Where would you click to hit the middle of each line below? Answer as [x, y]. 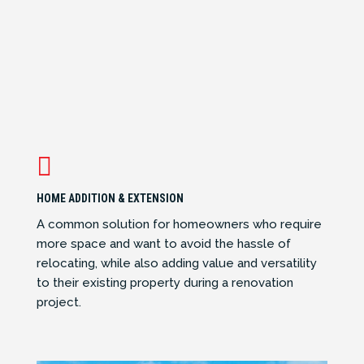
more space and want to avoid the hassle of [163, 244]
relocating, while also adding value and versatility [176, 264]
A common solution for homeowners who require [179, 225]
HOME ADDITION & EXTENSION [110, 199]
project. [58, 303]
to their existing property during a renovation [165, 283]
